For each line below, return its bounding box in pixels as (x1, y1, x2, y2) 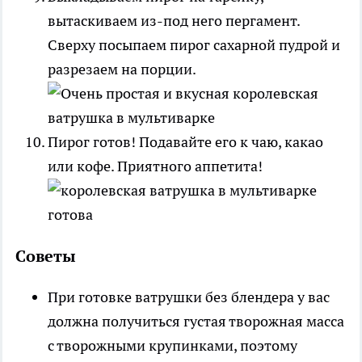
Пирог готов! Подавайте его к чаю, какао (48, 132, 323, 151)
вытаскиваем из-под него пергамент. (48, 11, 300, 30)
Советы (15, 245, 76, 267)
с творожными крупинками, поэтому (48, 335, 297, 355)
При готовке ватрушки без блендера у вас (48, 287, 330, 306)
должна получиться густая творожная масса (48, 311, 344, 330)
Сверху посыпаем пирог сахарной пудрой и (48, 35, 340, 54)
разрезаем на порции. (48, 59, 196, 78)
